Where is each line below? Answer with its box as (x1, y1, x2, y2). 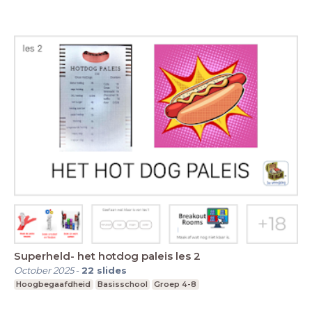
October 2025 (14, 265, 74, 276)
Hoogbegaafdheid (16, 279, 91, 290)
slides (97, 265, 127, 276)
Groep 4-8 (154, 279, 197, 290)
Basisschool (97, 279, 148, 290)
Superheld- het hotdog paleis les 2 (14, 249, 201, 263)
